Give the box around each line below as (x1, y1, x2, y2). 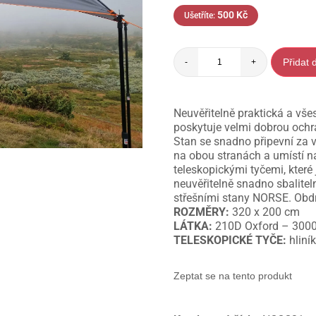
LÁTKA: (174, 219, 213, 233)
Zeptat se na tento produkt (174, 270, 293, 282)
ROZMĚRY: (174, 205, 230, 219)
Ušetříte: (184, 11, 218, 21)
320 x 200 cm (229, 205, 300, 219)
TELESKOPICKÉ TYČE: (174, 233, 287, 248)
